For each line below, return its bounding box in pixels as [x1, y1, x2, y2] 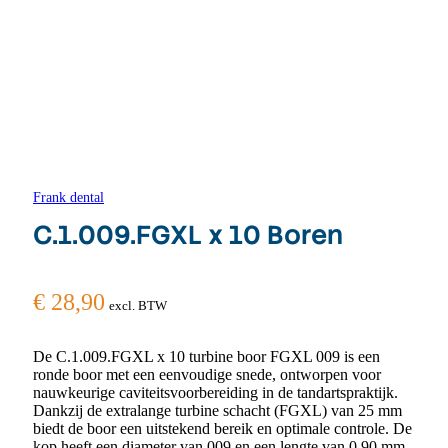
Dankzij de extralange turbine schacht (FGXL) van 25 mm [33, 402, 402, 420]
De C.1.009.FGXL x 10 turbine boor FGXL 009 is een [33, 348, 380, 366]
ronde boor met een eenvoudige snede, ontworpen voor [33, 366, 381, 384]
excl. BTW [109, 298, 167, 314]
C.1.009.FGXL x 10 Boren [33, 217, 343, 252]
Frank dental [33, 190, 104, 205]
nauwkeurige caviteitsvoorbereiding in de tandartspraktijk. [33, 384, 398, 402]
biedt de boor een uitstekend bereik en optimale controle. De [33, 420, 412, 438]
